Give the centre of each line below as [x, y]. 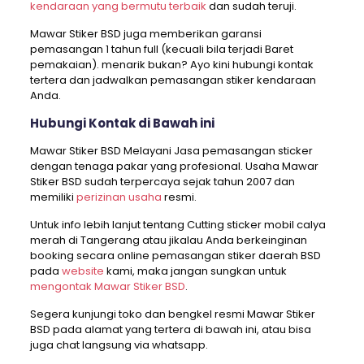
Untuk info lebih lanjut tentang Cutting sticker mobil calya [178, 225]
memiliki [53, 197]
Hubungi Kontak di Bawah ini [122, 123]
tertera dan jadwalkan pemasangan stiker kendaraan [173, 80]
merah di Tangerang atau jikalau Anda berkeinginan [168, 240]
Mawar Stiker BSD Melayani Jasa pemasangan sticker [171, 151]
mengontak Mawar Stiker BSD [107, 287]
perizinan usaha [119, 197]
